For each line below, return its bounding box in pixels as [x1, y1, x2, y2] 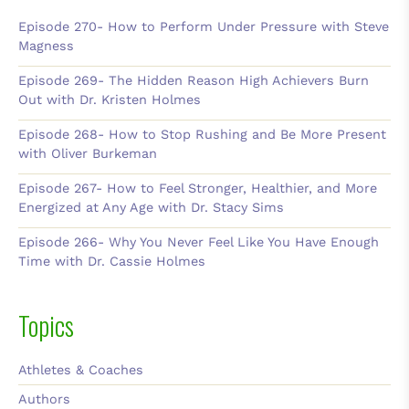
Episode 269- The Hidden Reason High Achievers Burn [18, 73, 369, 88]
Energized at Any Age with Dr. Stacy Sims [18, 200, 284, 215]
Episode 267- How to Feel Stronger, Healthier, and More [18, 181, 377, 195]
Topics [18, 307, 74, 344]
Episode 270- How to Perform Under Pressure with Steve [18, 19, 389, 34]
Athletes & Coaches [18, 362, 143, 377]
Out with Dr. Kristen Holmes [18, 92, 201, 107]
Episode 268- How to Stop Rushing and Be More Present [18, 127, 386, 142]
